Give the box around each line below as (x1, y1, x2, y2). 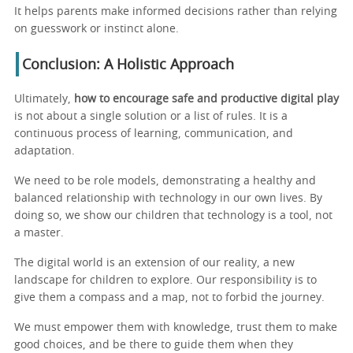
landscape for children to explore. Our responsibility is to (14, 274, 317, 286)
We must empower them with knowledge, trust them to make (14, 321, 337, 333)
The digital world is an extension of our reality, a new (14, 257, 295, 269)
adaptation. (14, 145, 75, 157)
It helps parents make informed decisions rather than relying (14, 6, 337, 17)
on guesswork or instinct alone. (14, 23, 179, 35)
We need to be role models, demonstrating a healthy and (14, 175, 316, 187)
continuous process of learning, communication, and (14, 128, 293, 139)
